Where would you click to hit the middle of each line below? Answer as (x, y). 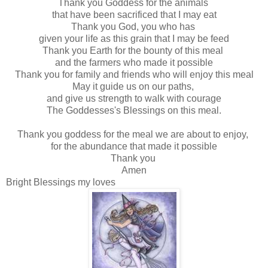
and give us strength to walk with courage (134, 98)
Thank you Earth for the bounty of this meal (134, 50)
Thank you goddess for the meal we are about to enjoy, (134, 134)
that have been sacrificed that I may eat (134, 14)
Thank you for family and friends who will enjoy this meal (134, 74)
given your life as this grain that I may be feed (134, 38)
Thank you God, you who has (134, 26)
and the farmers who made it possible (134, 62)
